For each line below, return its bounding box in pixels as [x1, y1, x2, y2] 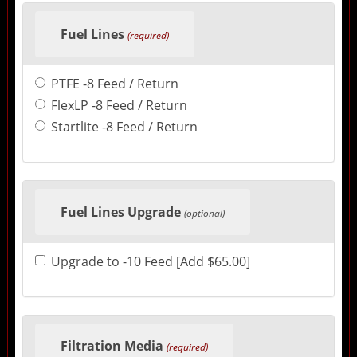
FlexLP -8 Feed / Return [50, 96, 187, 114]
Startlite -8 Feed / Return [50, 117, 198, 135]
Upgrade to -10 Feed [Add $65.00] [50, 252, 250, 270]
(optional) [183, 206, 225, 220]
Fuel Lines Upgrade [60, 202, 181, 221]
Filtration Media [60, 337, 163, 355]
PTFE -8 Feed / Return [50, 74, 178, 92]
